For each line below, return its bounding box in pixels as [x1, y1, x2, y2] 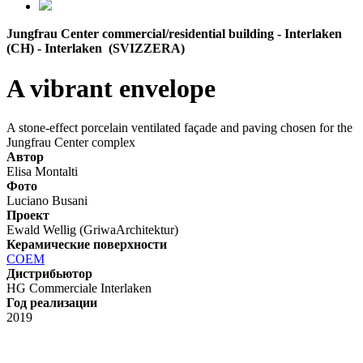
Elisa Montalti [6, 164, 78, 179]
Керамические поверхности [6, 237, 167, 252]
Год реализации [6, 296, 97, 310]
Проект [6, 208, 49, 223]
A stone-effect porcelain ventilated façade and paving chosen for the [6, 121, 352, 135]
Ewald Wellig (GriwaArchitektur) [6, 223, 178, 237]
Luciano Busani [6, 194, 88, 208]
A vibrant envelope [6, 73, 216, 103]
